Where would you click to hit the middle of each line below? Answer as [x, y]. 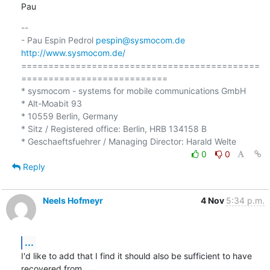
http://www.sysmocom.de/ [73, 52]
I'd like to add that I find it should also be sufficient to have [136, 256]
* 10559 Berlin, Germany [69, 116]
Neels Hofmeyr [73, 200]
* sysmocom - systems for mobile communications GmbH [133, 90]
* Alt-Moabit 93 [51, 103]
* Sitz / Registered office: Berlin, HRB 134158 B [114, 128]
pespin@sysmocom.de [140, 40]
